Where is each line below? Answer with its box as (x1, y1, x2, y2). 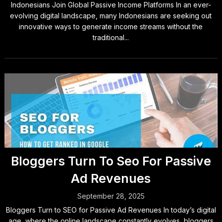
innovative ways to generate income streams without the (19, 22, 203, 31)
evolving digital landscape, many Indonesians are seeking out (10, 11, 212, 20)
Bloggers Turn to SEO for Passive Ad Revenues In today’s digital (5, 206, 216, 214)
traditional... (93, 33, 129, 42)
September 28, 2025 (77, 192, 145, 200)
